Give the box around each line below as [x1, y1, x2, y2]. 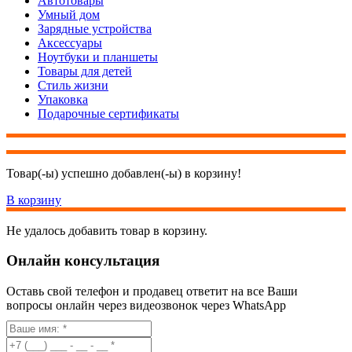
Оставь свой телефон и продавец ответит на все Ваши [6, 284, 298, 298]
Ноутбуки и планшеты [38, 49, 158, 64]
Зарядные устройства [38, 21, 152, 35]
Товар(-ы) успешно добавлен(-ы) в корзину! [6, 166, 241, 180]
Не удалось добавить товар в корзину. [6, 223, 207, 237]
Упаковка [38, 92, 88, 106]
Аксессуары [38, 35, 102, 49]
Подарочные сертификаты [38, 106, 179, 120]
